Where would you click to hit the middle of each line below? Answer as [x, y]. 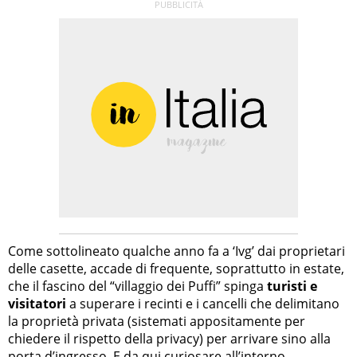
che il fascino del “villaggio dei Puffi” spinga [137, 286]
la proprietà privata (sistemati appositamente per [157, 321]
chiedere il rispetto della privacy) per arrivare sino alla [169, 338]
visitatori [37, 303]
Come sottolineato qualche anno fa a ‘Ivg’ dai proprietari [177, 251]
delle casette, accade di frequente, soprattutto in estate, [176, 268]
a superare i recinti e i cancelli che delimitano [203, 303]
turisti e [292, 286]
